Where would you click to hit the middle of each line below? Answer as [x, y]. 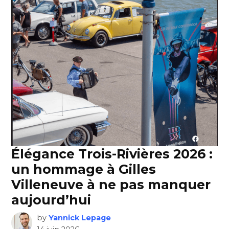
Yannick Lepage [79, 218]
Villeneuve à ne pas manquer [111, 185]
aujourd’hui [51, 200]
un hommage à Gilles [84, 169]
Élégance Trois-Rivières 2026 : [112, 154]
